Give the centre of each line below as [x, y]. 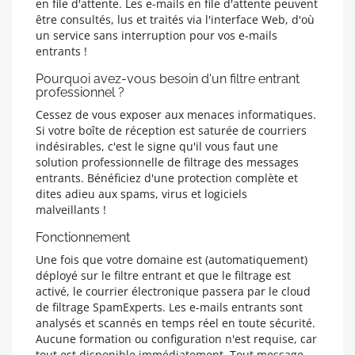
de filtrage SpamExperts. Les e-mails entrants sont [169, 307]
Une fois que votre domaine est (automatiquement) [172, 260]
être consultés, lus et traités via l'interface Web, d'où [175, 19]
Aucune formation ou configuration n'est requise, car [176, 339]
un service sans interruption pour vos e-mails [157, 35]
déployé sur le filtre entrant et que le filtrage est [163, 275]
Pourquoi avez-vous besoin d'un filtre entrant [168, 79]
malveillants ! [71, 210]
